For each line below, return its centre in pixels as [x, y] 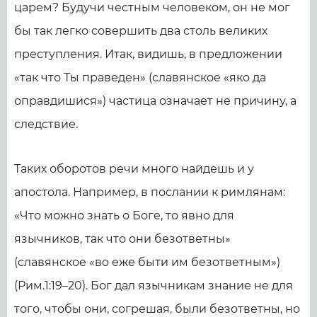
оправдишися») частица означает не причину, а [155, 101]
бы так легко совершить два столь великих [141, 31]
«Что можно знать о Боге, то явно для [124, 215]
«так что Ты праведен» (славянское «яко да [140, 77]
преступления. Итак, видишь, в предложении [148, 54]
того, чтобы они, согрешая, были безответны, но [157, 309]
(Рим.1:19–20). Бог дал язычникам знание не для [154, 286]
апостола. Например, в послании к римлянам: [150, 192]
